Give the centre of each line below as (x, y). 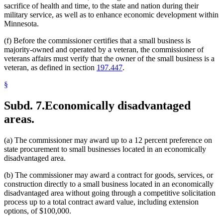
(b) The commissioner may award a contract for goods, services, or (109, 175)
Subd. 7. (24, 106)
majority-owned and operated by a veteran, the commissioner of (104, 50)
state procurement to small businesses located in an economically (105, 149)
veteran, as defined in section (50, 68)
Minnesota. (21, 24)
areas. (19, 119)
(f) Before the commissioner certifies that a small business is (97, 41)
